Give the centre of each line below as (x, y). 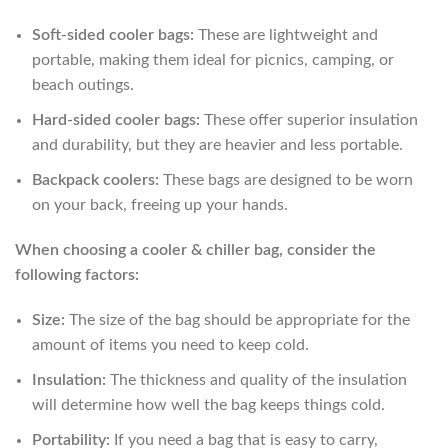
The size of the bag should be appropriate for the (237, 320)
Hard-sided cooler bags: (116, 120)
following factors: (77, 275)
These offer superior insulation (309, 120)
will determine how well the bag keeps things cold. (208, 405)
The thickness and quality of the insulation (256, 380)
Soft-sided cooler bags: (113, 35)
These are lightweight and (286, 35)
